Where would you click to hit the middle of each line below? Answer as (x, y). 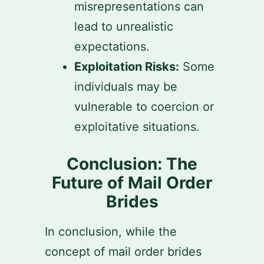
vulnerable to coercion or (144, 107)
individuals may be (126, 87)
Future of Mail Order (132, 183)
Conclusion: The (132, 164)
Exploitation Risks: (127, 67)
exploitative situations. (137, 127)
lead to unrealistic (124, 27)
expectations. (112, 47)
